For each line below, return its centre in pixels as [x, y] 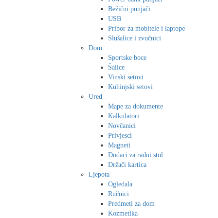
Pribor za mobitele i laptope [146, 28]
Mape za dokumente [136, 106]
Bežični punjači [129, 9]
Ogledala [120, 184]
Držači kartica [127, 164]
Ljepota [99, 174]
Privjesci [120, 135]
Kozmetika [123, 213]
